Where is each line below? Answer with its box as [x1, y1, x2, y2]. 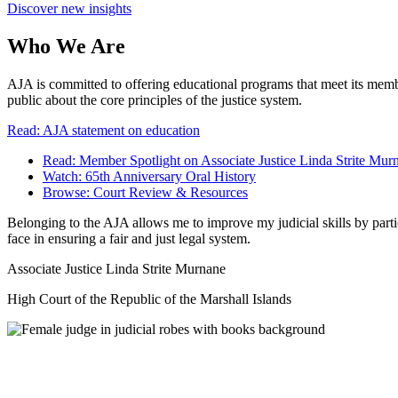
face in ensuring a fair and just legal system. [7, 231, 251, 247]
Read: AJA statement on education [7, 123, 200, 139]
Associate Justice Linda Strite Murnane [7, 261, 226, 277]
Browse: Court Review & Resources [43, 185, 248, 201]
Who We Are [7, 35, 125, 59]
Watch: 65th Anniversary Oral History [43, 169, 256, 185]
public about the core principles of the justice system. [7, 92, 306, 108]
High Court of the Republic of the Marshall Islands [7, 291, 291, 307]
